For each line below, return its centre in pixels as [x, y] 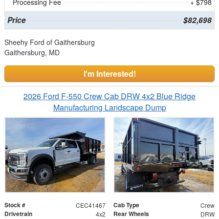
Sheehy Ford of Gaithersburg [50, 42]
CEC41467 [90, 205]
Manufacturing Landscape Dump [109, 107]
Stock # [15, 205]
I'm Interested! [109, 73]
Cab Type [126, 205]
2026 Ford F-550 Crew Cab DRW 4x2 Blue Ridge [109, 96]
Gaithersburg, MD [32, 52]
